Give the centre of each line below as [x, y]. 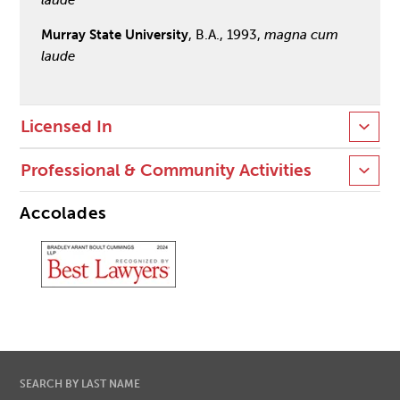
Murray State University [115, 34]
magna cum [302, 34]
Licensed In [67, 127]
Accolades [64, 214]
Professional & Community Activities [167, 171]
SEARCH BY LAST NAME [80, 383]
